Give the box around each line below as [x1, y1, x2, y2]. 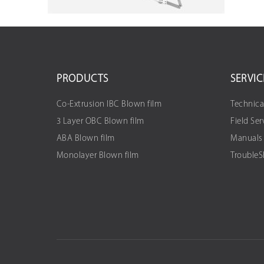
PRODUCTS [56, 74, 108, 85]
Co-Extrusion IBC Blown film [56, 100, 161, 110]
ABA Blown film [56, 134, 115, 144]
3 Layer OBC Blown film [56, 117, 144, 127]
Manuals [230, 134, 263, 144]
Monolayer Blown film [56, 151, 139, 161]
